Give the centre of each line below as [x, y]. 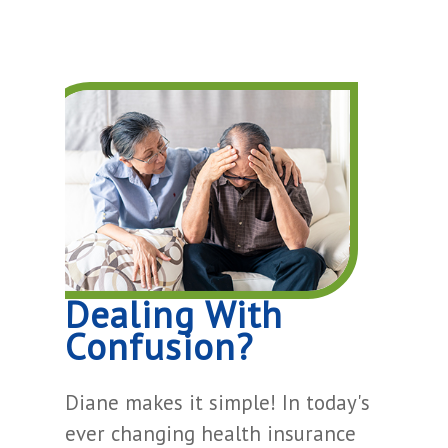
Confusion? [159, 346]
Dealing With [174, 314]
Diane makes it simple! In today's [217, 402]
